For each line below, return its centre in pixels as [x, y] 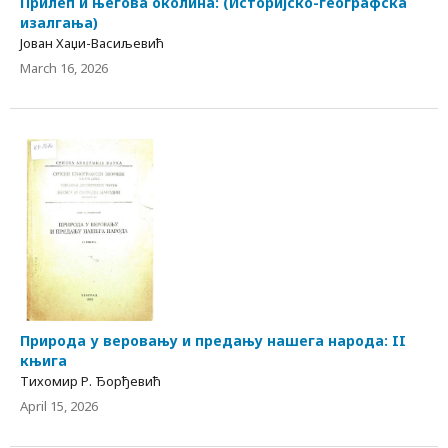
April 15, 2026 [59, 405]
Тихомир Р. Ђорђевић [90, 380]
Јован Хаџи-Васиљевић [92, 43]
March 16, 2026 [64, 68]
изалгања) [59, 23]
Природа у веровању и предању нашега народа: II [213, 340]
